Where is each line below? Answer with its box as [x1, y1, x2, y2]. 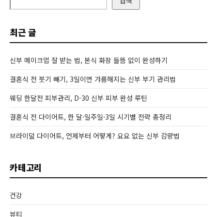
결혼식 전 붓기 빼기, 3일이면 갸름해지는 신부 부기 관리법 [10, 74, 176, 84]
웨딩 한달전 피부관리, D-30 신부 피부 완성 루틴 [10, 93, 147, 103]
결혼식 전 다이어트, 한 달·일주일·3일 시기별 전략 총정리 [10, 112, 171, 122]
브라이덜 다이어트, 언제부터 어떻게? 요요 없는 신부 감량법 [10, 131, 180, 140]
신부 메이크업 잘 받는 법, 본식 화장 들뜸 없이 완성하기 [10, 55, 168, 65]
